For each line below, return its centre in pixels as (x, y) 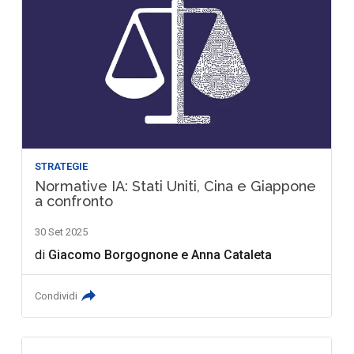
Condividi (56, 296)
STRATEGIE (62, 167)
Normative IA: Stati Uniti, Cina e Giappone (176, 186)
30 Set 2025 (62, 232)
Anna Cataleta (232, 255)
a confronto (74, 201)
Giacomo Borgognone (113, 255)
